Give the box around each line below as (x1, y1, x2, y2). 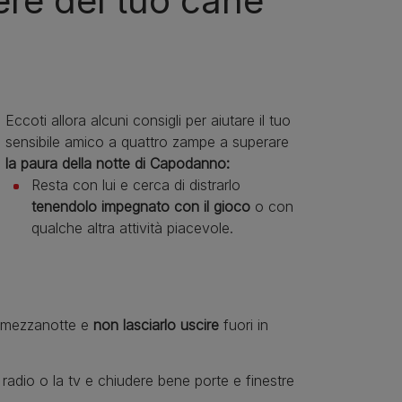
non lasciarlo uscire (93, 316, 219, 335)
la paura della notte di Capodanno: (4, 153, 230, 172)
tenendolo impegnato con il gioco (31, 197, 250, 215)
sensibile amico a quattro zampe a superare (4, 132, 289, 151)
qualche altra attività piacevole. (31, 218, 233, 237)
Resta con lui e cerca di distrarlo (31, 175, 240, 194)
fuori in (219, 316, 268, 335)
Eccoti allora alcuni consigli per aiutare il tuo (4, 110, 291, 129)
